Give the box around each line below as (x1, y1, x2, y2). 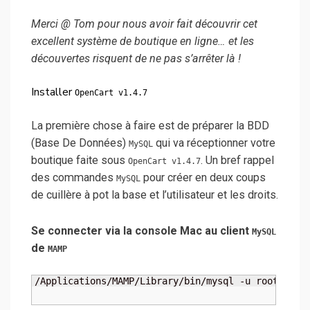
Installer (31, 84, 75, 100)
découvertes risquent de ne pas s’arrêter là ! (31, 51, 241, 65)
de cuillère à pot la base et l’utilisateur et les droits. (31, 188, 278, 202)
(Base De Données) (31, 136, 129, 150)
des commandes (31, 171, 116, 185)
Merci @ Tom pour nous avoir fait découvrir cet (31, 17, 257, 30)
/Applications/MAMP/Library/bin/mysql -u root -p (35, 275, 295, 287)
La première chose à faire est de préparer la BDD (31, 119, 269, 133)
